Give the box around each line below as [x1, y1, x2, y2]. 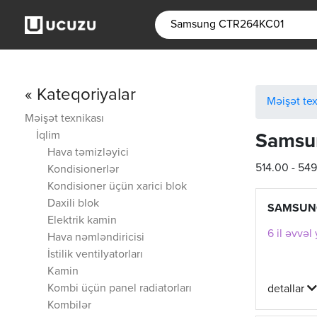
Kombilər [47, 300, 91, 311]
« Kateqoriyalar [25, 86, 136, 103]
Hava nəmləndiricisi [47, 232, 144, 243]
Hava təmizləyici [47, 147, 129, 158]
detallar [267, 284, 307, 296]
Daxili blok [47, 198, 99, 209]
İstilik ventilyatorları [47, 249, 143, 260]
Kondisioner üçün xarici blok [47, 181, 187, 192]
